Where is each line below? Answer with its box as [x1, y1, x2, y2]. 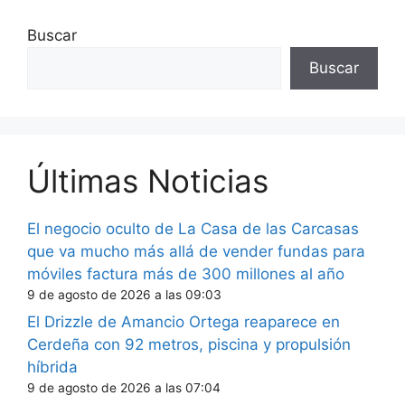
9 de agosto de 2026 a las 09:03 [27, 287, 221, 302]
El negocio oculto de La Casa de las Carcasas [27, 219, 359, 238]
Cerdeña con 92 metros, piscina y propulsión [27, 335, 351, 354]
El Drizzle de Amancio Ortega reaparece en [27, 313, 340, 332]
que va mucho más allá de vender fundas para [27, 241, 365, 260]
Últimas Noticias [27, 161, 268, 200]
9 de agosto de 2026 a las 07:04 [27, 381, 221, 396]
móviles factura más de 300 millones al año [27, 264, 344, 283]
